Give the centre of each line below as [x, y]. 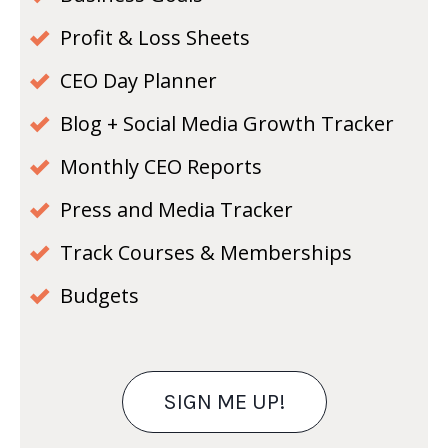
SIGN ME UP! [224, 401]
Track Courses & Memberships [206, 253]
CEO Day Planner [138, 81]
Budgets [99, 296]
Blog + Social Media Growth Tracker [227, 124]
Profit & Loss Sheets [155, 38]
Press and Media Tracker [176, 210]
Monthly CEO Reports [161, 167]
